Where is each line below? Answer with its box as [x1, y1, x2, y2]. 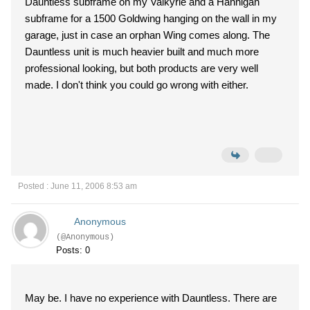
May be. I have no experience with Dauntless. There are [25, 292, 64, 304]
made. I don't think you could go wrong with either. [56, 79, 248, 91]
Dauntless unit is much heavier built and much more [25, 46, 259, 57]
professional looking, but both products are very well [25, 62, 258, 74]
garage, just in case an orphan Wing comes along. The [25, 29, 253, 41]
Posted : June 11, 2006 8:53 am [18, 181, 137, 191]
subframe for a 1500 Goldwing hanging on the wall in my [25, 12, 277, 24]
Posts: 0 [56, 245, 90, 255]
